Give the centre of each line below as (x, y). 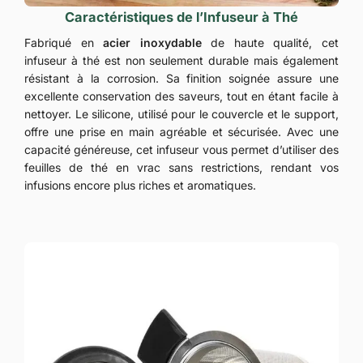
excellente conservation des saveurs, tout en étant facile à (181, 96)
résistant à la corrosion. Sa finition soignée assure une (181, 78)
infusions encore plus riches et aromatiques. (140, 185)
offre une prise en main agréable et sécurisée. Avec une (181, 131)
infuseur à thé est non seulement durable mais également (181, 60)
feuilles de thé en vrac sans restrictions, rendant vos (181, 167)
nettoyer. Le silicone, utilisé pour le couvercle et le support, (181, 113)
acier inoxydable (152, 42)
